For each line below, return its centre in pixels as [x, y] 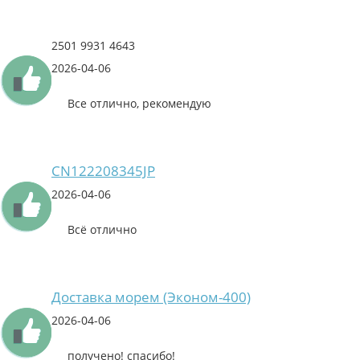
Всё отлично [102, 230]
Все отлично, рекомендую [139, 104]
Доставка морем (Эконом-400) [151, 297]
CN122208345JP [103, 171]
